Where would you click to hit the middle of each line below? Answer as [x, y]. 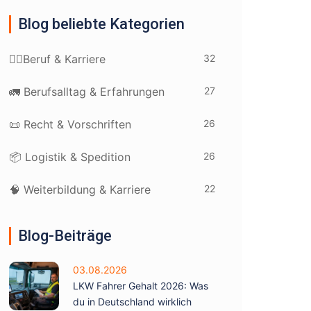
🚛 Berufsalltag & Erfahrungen [87, 92]
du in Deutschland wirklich [132, 302]
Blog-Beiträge [65, 236]
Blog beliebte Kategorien [101, 24]
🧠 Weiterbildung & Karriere [80, 190]
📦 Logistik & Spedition [70, 157]
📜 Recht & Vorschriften [70, 124]
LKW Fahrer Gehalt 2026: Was [141, 286]
